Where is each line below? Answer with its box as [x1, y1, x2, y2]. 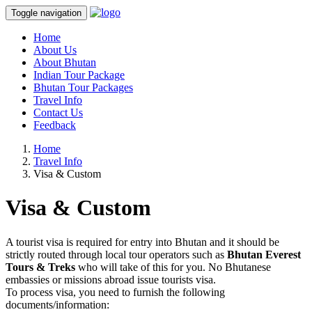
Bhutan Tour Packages [33, 81, 133, 93]
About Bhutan [33, 56, 96, 68]
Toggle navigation [11, 8, 81, 18]
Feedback [33, 119, 76, 131]
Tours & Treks [6, 260, 75, 273]
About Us [33, 44, 77, 56]
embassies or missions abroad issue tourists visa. [6, 273, 216, 286]
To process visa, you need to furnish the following [6, 286, 225, 298]
